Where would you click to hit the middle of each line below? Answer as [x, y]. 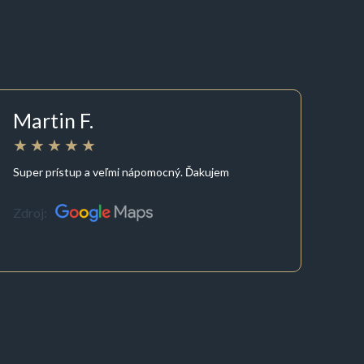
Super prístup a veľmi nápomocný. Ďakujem [121, 171]
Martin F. [54, 121]
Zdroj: [30, 213]
